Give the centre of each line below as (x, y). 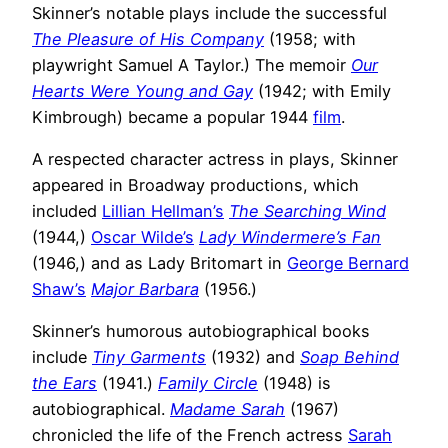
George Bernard (348, 263)
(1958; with (310, 38)
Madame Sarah (227, 409)
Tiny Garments (149, 357)
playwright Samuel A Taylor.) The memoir (191, 64)
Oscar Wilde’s (142, 237)
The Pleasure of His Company (148, 38)
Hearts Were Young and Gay (142, 90)
